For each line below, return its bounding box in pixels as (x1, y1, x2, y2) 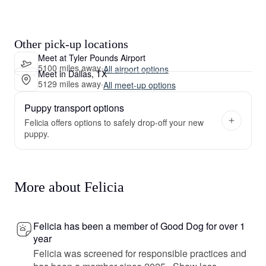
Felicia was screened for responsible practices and (33, 246, 246, 260)
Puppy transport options (24, 101, 124, 115)
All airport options (103, 62, 169, 75)
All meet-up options (103, 78, 176, 91)
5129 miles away (38, 77, 101, 90)
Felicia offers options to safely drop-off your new (24, 116, 204, 128)
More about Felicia (14, 179, 124, 195)
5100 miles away (38, 61, 101, 74)
